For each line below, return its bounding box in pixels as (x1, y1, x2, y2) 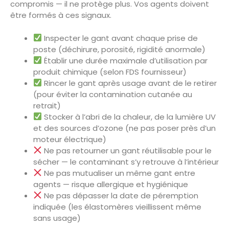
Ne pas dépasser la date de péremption (42, 190, 199, 201)
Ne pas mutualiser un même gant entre (42, 167, 196, 178)
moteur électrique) (33, 133, 106, 145)
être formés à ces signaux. (10, 10, 111, 21)
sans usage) (33, 212, 81, 223)
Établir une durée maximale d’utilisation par (42, 55, 208, 66)
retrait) (33, 100, 61, 111)
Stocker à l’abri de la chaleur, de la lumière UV (42, 111, 216, 122)
